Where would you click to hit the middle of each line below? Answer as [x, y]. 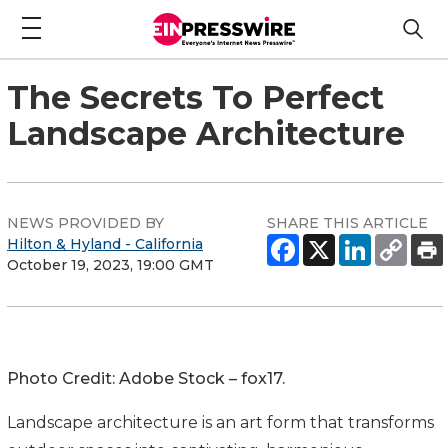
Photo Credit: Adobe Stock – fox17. [146, 378]
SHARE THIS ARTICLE [347, 222]
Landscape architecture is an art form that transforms [220, 422]
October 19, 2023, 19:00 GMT [110, 264]
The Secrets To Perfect [195, 97]
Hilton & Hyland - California [105, 243]
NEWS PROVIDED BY [85, 222]
